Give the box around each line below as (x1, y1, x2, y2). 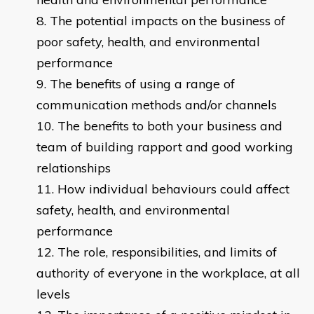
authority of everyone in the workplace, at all (36, 265, 300, 282)
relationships (36, 160, 111, 177)
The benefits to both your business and (57, 118, 282, 135)
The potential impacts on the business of (50, 13, 285, 29)
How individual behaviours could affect (57, 181, 289, 198)
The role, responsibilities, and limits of (57, 244, 277, 261)
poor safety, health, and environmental (36, 34, 260, 50)
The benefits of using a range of (50, 76, 235, 93)
